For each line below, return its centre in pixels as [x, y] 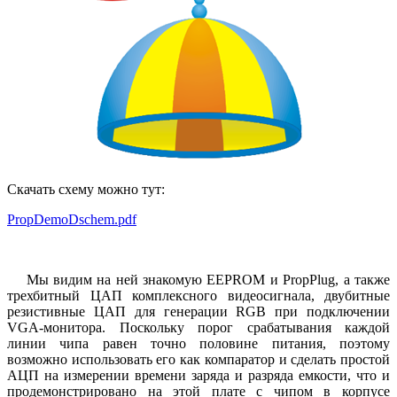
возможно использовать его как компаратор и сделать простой [198, 359]
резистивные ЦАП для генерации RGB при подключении [198, 311]
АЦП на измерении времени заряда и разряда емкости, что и [198, 375]
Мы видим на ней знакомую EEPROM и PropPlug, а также [198, 279]
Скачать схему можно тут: [86, 189]
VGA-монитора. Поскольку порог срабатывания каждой [198, 327]
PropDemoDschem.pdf [72, 219]
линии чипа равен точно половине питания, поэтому [198, 343]
